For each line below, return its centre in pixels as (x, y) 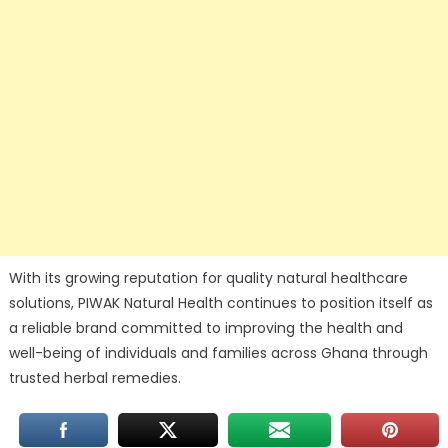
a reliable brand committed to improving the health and (205, 328)
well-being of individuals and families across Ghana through (218, 353)
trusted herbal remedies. (94, 378)
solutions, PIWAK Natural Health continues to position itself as (220, 303)
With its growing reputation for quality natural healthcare (208, 278)
